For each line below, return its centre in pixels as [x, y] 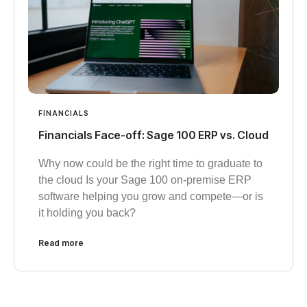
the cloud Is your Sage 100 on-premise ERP [145, 180]
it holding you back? [87, 213]
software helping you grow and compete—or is [151, 197]
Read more [61, 243]
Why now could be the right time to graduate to [150, 164]
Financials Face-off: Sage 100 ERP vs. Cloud [153, 135]
